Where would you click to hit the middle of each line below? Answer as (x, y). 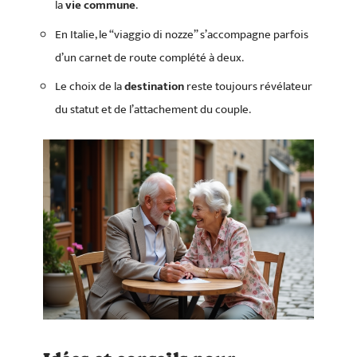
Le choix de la (90, 86)
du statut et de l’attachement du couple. (153, 110)
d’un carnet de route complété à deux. (149, 57)
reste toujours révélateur (248, 86)
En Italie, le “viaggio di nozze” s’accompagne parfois (182, 34)
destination (154, 86)
